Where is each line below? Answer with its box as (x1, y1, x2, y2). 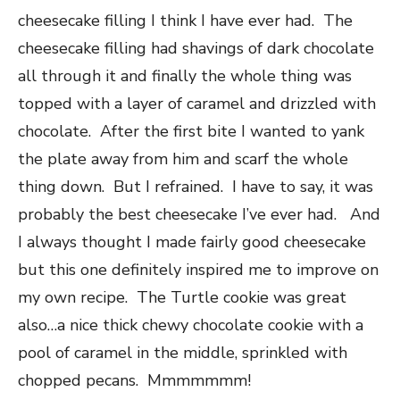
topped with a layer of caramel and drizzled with (18, 92, 376, 114)
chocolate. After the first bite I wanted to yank (18, 120, 364, 142)
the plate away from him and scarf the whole (18, 147, 348, 170)
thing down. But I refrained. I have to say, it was (18, 175, 373, 197)
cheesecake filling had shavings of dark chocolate (18, 37, 374, 59)
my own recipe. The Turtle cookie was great (18, 286, 346, 308)
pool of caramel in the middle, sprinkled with (18, 341, 347, 363)
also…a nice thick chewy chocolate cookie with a (18, 313, 363, 336)
